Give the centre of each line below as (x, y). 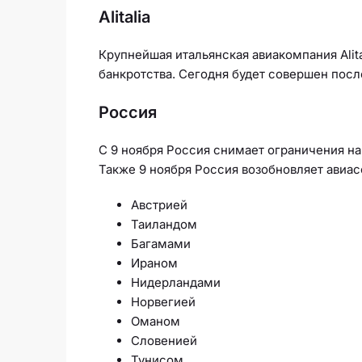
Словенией (164, 340)
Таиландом (164, 224)
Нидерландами (176, 282)
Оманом (156, 321)
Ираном (154, 263)
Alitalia (124, 17)
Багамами (161, 243)
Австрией (159, 204)
